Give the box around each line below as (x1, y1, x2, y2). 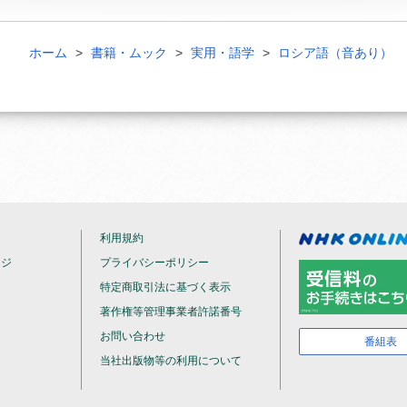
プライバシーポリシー (99, 256, 209, 269)
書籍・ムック (90, 45, 167, 60)
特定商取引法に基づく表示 (99, 281, 231, 293)
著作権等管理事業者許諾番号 (99, 305, 242, 318)
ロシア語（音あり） (277, 45, 392, 60)
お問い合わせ (99, 330, 165, 342)
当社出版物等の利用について (99, 354, 242, 367)
